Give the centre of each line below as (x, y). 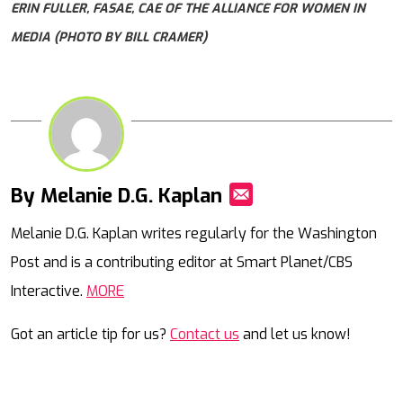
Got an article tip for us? (90, 335)
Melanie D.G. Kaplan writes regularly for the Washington (194, 234)
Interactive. (49, 291)
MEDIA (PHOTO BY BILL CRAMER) (109, 37)
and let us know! (295, 335)
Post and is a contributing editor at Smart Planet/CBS (182, 263)
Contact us (205, 335)
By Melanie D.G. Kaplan (116, 196)
